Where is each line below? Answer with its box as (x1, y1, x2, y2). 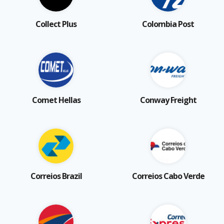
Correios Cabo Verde (131, 170, 204, 181)
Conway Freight (139, 94, 196, 105)
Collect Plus (35, 18, 76, 29)
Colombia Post (142, 18, 194, 29)
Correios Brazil (30, 170, 82, 181)
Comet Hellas (31, 94, 80, 105)
